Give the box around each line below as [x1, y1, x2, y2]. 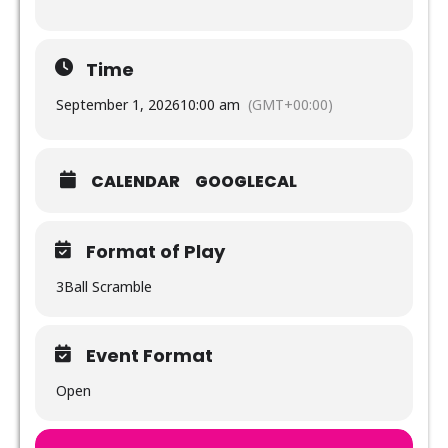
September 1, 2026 [56, 94, 180, 114]
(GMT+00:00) [248, 94, 333, 114]
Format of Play [86, 238, 225, 264]
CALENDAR [91, 169, 180, 193]
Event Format [86, 342, 213, 368]
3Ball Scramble [56, 276, 152, 296]
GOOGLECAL [195, 169, 297, 193]
